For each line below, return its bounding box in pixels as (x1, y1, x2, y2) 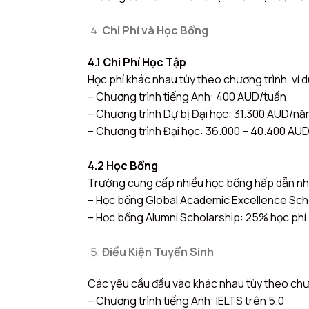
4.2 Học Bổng (88, 158, 158, 174)
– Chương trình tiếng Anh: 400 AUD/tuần (88, 89, 286, 105)
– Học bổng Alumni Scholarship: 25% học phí (88, 210, 306, 226)
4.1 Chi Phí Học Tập (88, 54, 186, 70)
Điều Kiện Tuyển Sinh (101, 244, 214, 260)
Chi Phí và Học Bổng (101, 23, 208, 39)
